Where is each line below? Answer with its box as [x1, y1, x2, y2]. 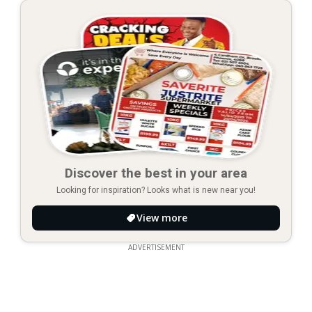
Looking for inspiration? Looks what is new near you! [56, 185, 256, 195]
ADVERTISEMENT [127, 242, 185, 252]
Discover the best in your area [65, 164, 247, 181]
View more [136, 210, 187, 224]
